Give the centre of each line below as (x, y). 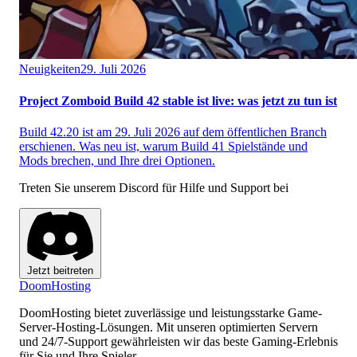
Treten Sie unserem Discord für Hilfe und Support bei (154, 187)
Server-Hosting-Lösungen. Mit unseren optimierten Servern (169, 328)
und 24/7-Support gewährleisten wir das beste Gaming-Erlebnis (178, 342)
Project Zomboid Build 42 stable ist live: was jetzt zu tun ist (178, 100)
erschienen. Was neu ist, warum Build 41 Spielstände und (163, 146)
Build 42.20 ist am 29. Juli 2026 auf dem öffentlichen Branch (173, 131)
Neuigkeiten (50, 69)
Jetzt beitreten (60, 271)
